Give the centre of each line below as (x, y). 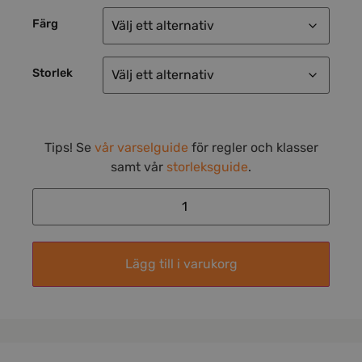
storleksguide (207, 166)
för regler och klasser (253, 147)
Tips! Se (69, 147)
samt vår (139, 166)
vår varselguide (141, 147)
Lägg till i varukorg (181, 264)
